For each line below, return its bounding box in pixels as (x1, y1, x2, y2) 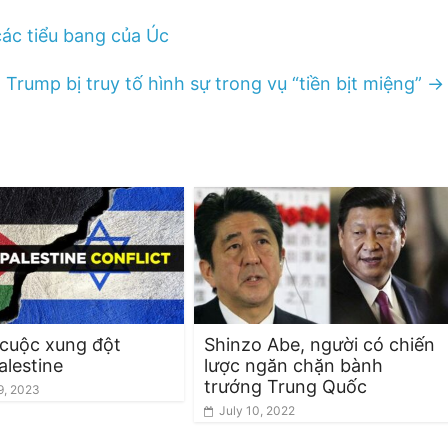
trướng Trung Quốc (204, 375, 367, 397)
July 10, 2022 (219, 402, 295, 418)
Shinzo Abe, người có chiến (204, 333, 435, 355)
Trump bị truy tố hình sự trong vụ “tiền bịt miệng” (6, 72, 427, 94)
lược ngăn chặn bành (204, 354, 383, 376)
